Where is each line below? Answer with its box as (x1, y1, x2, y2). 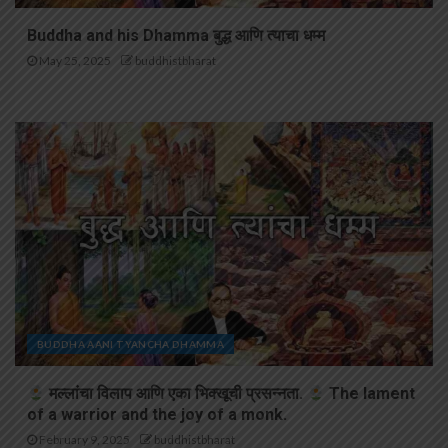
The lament (325, 384, 416, 404)
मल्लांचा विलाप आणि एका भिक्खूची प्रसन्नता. (45, 384, 308, 404)
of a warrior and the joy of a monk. (27, 405, 287, 425)
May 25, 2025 (37, 53, 111, 69)
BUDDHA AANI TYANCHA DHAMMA (37, 338, 225, 351)
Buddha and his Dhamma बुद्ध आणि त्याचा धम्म (27, 26, 325, 46)
